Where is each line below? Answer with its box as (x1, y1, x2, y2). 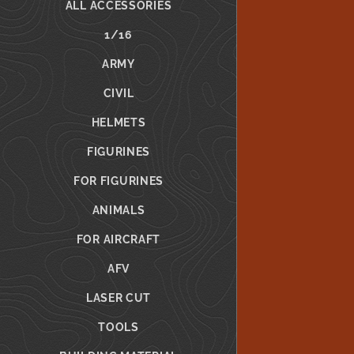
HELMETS (91, 116, 146, 129)
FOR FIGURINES (73, 175, 164, 187)
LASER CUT (85, 292, 152, 304)
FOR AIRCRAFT (76, 233, 161, 246)
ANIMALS (92, 204, 145, 217)
